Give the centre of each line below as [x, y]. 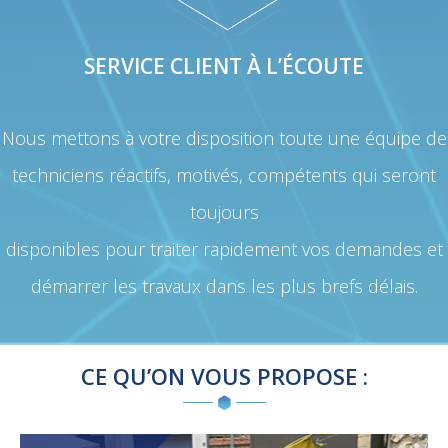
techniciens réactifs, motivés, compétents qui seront [224, 174]
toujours [224, 211]
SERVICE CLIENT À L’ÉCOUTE [224, 65]
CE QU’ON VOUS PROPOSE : [224, 375]
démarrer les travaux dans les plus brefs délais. [224, 285]
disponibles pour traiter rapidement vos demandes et [224, 248]
